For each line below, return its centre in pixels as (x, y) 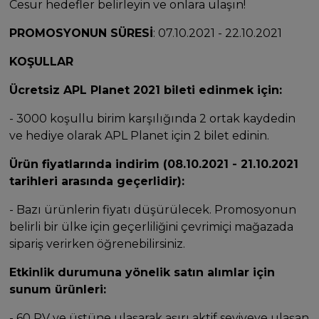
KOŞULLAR (42, 61)
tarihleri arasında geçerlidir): (97, 181)
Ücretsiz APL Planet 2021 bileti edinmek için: (146, 90)
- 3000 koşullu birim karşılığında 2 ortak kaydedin (153, 118)
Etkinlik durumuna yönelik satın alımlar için (142, 272)
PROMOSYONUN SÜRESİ (82, 33)
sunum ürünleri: (58, 289)
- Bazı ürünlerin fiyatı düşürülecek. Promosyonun (153, 209)
